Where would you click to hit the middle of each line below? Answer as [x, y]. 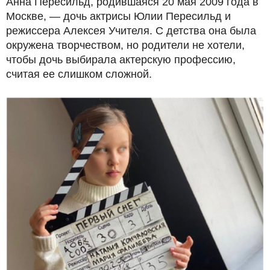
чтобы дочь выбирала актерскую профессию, [121, 59]
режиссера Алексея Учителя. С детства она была [131, 30]
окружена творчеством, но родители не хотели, [125, 45]
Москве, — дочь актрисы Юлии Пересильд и [118, 16]
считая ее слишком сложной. [79, 74]
